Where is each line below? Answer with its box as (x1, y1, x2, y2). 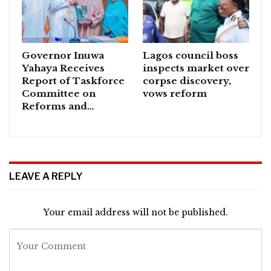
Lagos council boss (143, 50, 238, 62)
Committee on (22, 88, 96, 100)
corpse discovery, (143, 75, 231, 87)
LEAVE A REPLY (9, 171, 83, 183)
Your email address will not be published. (43, 206, 228, 218)
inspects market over (143, 62, 249, 74)
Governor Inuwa (22, 50, 104, 62)
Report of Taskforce (22, 75, 125, 87)
